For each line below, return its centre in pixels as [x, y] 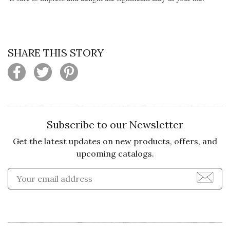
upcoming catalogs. [115, 153]
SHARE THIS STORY [56, 52]
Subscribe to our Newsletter [115, 124]
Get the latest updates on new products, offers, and [115, 141]
